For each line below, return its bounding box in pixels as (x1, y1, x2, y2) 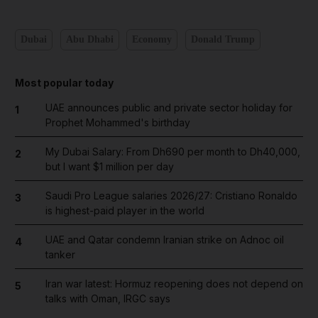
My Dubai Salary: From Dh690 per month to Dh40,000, (45, 145, 300, 158)
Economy (132, 34, 172, 45)
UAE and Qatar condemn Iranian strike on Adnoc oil (45, 233, 284, 246)
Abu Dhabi (65, 34, 114, 45)
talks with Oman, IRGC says (45, 292, 170, 305)
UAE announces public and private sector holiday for (45, 101, 292, 114)
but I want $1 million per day (45, 160, 174, 172)
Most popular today (15, 76, 114, 89)
